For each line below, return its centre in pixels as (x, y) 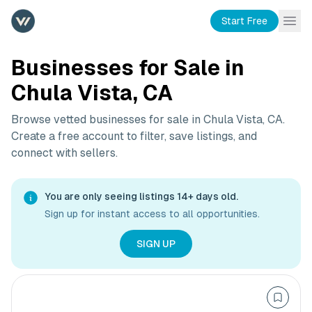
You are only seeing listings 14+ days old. (141, 196)
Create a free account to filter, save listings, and (134, 136)
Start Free (244, 21)
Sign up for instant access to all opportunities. (152, 214)
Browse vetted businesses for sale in (107, 119)
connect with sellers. (64, 153)
